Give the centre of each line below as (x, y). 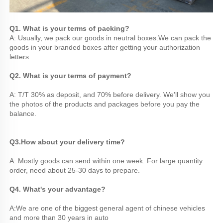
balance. (23, 114)
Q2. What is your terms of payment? (71, 76)
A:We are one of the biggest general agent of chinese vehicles (107, 208)
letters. (21, 57)
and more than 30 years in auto (59, 218)
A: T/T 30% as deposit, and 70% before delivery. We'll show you (110, 95)
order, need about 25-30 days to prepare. (75, 170)
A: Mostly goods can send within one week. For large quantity (106, 161)
